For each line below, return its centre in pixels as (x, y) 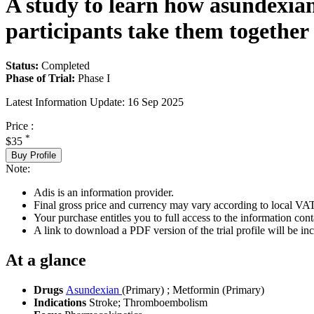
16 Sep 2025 (156, 102)
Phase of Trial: (40, 78)
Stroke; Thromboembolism (148, 302)
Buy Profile (34, 155)
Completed (66, 65)
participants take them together (157, 31)
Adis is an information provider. (104, 192)
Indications (61, 302)
